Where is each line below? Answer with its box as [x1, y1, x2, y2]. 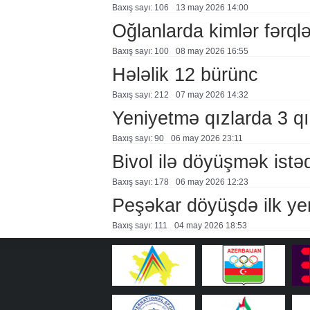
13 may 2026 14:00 [175, 3, 248, 12]
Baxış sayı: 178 [111, 177, 169, 187]
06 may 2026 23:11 [170, 134, 243, 143]
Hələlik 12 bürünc [111, 64, 258, 85]
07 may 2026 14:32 [175, 90, 248, 100]
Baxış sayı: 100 [111, 46, 169, 56]
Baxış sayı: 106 [111, 3, 169, 12]
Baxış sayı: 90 [111, 134, 164, 143]
